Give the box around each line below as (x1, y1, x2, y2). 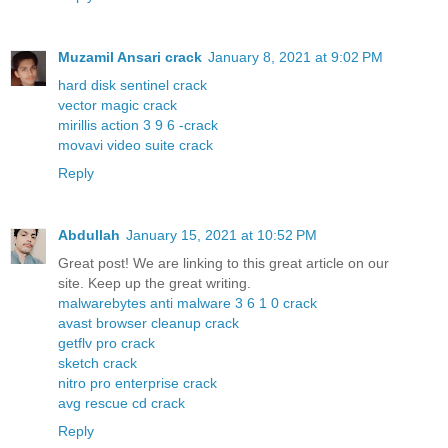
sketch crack (58, 355, 137, 372)
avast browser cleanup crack (58, 315, 239, 332)
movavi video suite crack (58, 137, 213, 154)
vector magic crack (58, 97, 177, 114)
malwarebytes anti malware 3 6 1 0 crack (58, 295, 317, 312)
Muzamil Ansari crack (58, 49, 202, 66)
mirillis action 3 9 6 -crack (58, 117, 218, 134)
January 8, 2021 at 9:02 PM (208, 49, 383, 66)
